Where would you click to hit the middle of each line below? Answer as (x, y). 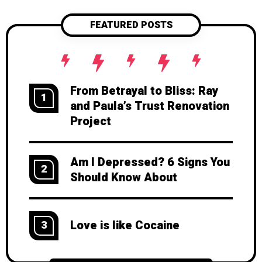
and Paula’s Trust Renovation (150, 106)
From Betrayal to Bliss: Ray (144, 91)
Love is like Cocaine (125, 225)
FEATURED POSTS (131, 25)
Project (91, 121)
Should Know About (124, 177)
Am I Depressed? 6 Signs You (150, 162)
